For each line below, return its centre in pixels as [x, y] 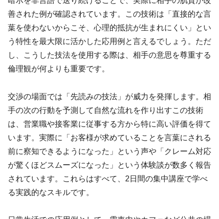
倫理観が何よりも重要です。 [59, 68]
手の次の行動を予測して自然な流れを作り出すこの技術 [106, 110]
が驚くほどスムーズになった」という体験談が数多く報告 [109, 165]
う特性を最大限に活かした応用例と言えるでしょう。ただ [109, 41]
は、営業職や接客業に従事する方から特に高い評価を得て [109, 124]
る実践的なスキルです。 [51, 192]
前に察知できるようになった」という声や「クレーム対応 [109, 151]
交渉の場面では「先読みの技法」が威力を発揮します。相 [109, 96]
